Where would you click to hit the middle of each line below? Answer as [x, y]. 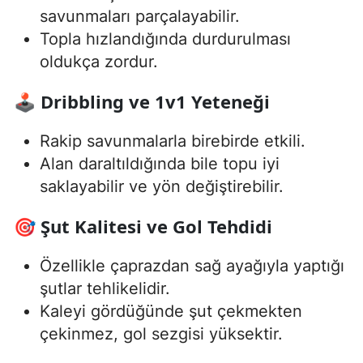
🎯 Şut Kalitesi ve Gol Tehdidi [143, 226]
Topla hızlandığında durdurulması [165, 39]
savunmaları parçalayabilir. [140, 17]
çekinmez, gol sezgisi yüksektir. [161, 334]
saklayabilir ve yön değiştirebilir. [162, 187]
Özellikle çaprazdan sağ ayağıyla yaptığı [192, 266]
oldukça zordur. [99, 62]
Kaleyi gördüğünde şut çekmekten [171, 312]
